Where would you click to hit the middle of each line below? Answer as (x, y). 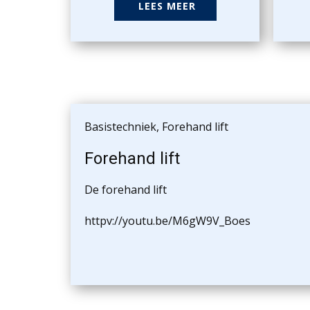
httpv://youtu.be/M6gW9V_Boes (167, 221)
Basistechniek (120, 127)
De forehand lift (126, 190)
